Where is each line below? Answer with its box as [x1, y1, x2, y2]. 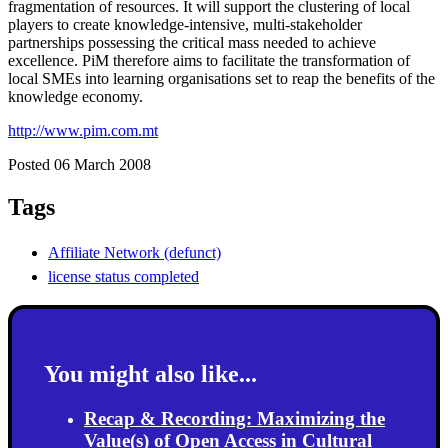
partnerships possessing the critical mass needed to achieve [8, 33, 376, 51]
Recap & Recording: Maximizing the [84, 407, 385, 429]
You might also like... [44, 360, 257, 387]
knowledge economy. [8, 87, 143, 105]
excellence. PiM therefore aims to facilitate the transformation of [8, 51, 410, 69]
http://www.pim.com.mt [8, 121, 158, 139]
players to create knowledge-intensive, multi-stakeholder [8, 15, 362, 33]
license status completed [48, 267, 199, 285]
